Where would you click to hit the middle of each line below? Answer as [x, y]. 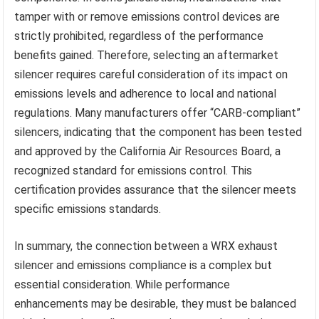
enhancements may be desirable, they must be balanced [156, 304]
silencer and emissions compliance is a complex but [143, 266]
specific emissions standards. [88, 209]
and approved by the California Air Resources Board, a [148, 152]
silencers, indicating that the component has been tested [158, 132]
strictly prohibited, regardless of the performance [139, 36]
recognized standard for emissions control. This [134, 171]
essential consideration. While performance [122, 285]
